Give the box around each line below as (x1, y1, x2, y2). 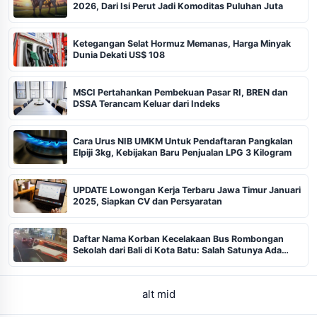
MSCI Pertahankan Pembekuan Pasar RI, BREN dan (73, 86, 288, 98)
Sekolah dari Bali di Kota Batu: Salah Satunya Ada (73, 244, 282, 255)
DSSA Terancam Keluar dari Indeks (73, 98, 220, 109)
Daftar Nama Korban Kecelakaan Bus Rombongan (73, 233, 284, 244)
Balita (73, 255, 96, 267)
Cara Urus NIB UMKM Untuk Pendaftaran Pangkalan (73, 135, 293, 146)
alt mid (142, 287, 175, 301)
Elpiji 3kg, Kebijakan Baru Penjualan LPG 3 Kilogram (73, 146, 292, 158)
